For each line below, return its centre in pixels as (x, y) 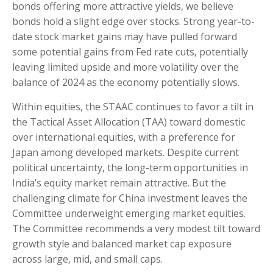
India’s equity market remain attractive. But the (119, 183)
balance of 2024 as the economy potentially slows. (126, 83)
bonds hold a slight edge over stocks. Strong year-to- (133, 22)
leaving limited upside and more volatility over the (126, 67)
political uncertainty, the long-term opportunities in (130, 168)
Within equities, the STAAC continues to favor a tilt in (133, 107)
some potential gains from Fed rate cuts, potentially (130, 52)
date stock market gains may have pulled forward (125, 37)
